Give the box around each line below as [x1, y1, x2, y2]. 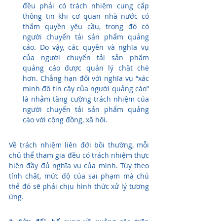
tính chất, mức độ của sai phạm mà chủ [9, 171, 149, 181]
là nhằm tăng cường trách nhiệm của [23, 94, 149, 104]
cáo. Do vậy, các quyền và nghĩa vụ [23, 42, 149, 52]
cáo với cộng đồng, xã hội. [23, 115, 108, 125]
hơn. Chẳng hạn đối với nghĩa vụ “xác [23, 74, 149, 83]
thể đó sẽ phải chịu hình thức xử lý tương [9, 182, 149, 191]
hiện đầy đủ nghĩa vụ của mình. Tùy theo [9, 161, 149, 171]
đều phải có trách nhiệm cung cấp [23, 1, 149, 11]
